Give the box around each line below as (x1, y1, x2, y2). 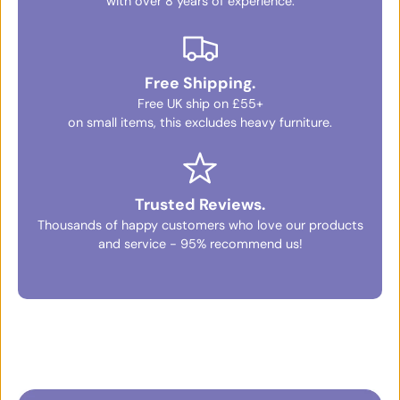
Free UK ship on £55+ (137, 96, 263, 112)
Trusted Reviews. (135, 195, 265, 215)
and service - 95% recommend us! (97, 236, 303, 253)
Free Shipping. (145, 73, 255, 94)
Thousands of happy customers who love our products (37, 217, 363, 234)
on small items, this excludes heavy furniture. (68, 114, 332, 131)
